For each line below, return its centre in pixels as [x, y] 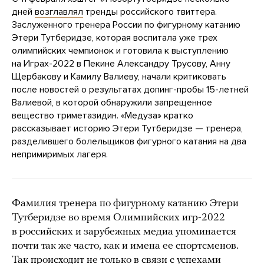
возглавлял [59, 12]
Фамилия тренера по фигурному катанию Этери [125, 204]
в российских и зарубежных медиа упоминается [124, 232]
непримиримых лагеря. [60, 155]
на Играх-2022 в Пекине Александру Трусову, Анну [121, 64]
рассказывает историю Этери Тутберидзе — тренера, [127, 129]
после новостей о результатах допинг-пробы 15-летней [130, 90]
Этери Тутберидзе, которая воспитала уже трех [115, 38]
